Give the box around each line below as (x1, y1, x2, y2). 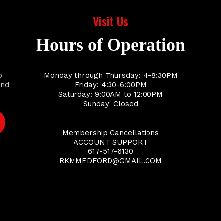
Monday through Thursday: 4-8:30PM (43, 71, 178, 80)
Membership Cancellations (62, 128, 159, 137)
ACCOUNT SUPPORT (74, 138, 147, 147)
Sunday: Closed (83, 99, 138, 108)
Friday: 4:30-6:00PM (74, 80, 147, 89)
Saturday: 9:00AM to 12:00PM (58, 90, 163, 99)
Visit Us (93, 12, 128, 30)
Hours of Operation (36, 35, 185, 55)
